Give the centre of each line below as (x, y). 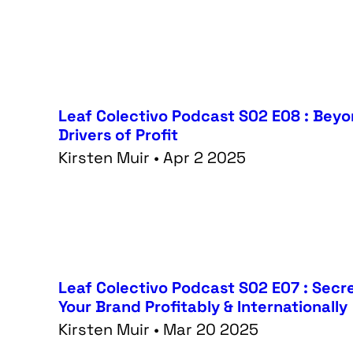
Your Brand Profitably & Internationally (203, 306)
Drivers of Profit (119, 134)
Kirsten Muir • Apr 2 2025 (152, 157)
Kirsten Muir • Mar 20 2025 (159, 329)
